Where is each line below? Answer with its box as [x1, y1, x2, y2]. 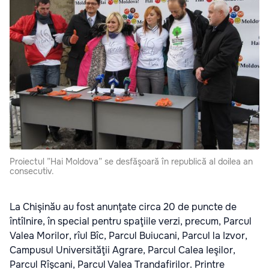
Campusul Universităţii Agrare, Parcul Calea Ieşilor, [10, 244, 235, 256]
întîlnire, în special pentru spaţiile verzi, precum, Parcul [10, 215, 252, 228]
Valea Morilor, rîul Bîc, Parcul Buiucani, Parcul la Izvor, [10, 229, 247, 242]
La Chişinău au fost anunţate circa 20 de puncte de [10, 201, 237, 213]
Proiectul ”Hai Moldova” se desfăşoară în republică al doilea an [10, 156, 253, 167]
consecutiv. [10, 166, 54, 177]
